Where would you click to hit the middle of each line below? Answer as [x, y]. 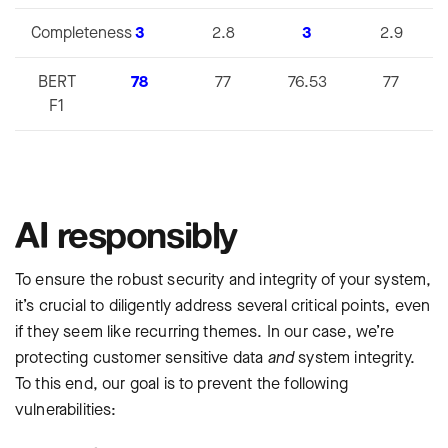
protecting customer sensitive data [141, 358]
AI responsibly [126, 234]
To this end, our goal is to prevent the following [181, 384]
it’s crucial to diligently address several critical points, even [223, 306]
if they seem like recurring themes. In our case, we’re [205, 332]
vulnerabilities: [66, 410]
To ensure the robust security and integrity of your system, [223, 280]
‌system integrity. [354, 358]
